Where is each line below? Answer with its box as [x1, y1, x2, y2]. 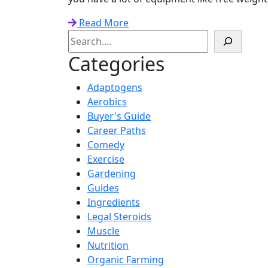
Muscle [87, 224, 120, 238]
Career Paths [87, 124, 146, 138]
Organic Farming [87, 253, 164, 267]
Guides [87, 181, 119, 195]
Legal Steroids [87, 210, 151, 224]
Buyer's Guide [87, 109, 151, 123]
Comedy [87, 138, 124, 152]
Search [68, 30, 100, 44]
